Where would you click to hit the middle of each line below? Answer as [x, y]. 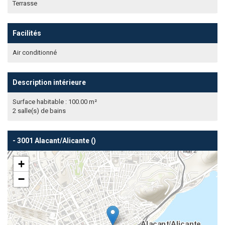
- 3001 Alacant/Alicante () [54, 141]
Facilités [27, 33]
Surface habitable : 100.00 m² [55, 102]
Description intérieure [49, 82]
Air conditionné [35, 52]
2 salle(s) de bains [39, 111]
